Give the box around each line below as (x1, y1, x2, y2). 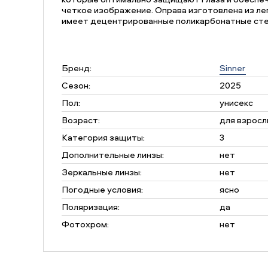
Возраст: (62, 114, 100, 126)
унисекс (220, 96, 253, 109)
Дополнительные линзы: (62, 148, 164, 161)
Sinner (220, 62, 246, 74)
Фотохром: (62, 218, 109, 230)
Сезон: (62, 79, 90, 92)
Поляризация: (62, 200, 120, 213)
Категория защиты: (62, 131, 145, 144)
